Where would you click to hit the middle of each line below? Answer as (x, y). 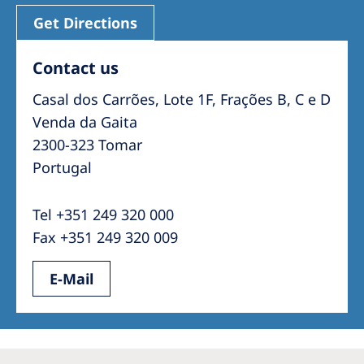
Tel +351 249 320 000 (103, 214)
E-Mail (71, 279)
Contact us (76, 68)
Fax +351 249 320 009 (105, 237)
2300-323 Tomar (87, 145)
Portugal (62, 167)
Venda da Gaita (85, 122)
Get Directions (85, 23)
